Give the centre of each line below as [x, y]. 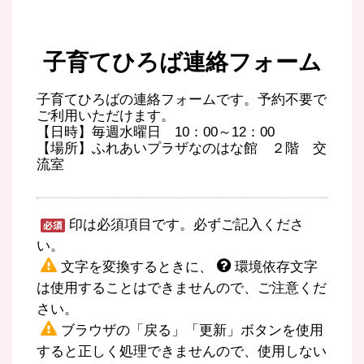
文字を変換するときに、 [137, 267]
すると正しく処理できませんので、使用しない [182, 351]
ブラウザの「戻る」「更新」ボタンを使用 [192, 330]
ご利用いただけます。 [106, 116]
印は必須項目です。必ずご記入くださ [186, 225]
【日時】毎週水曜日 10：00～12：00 [156, 132]
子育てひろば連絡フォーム [182, 62]
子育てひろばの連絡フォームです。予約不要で [182, 100]
